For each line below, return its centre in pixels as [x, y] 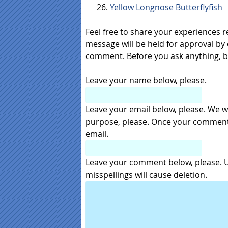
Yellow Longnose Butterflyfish [166, 7]
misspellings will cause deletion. [146, 175]
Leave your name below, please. [146, 81]
